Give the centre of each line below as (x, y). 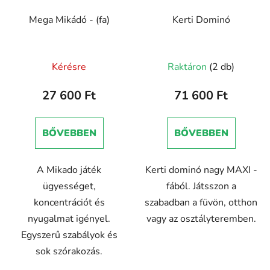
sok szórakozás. (69, 251)
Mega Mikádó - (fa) (69, 20)
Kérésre (69, 67)
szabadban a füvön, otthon (201, 202)
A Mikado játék (69, 170)
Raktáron (188, 67)
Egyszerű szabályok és (69, 235)
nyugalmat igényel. (69, 218)
